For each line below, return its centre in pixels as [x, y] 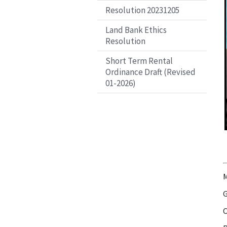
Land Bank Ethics [136, 30]
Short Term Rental [139, 61]
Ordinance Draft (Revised [150, 72]
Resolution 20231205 [142, 10]
